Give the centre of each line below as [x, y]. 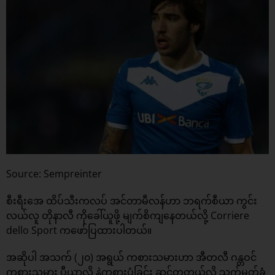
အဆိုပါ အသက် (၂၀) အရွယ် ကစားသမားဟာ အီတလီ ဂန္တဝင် [131, 257]
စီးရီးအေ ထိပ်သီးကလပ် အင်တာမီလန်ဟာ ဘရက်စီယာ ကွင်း [132, 200]
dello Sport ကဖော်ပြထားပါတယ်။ [79, 230]
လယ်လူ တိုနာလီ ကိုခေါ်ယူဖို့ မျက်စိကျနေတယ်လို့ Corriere [128, 215]
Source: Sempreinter [54, 173]
